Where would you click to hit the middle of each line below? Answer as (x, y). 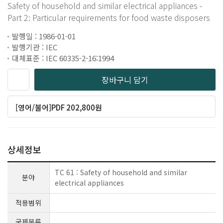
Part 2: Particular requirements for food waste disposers (109, 17)
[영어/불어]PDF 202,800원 (59, 107)
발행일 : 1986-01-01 (44, 36)
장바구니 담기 (125, 80)
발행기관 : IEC (35, 47)
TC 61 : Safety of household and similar (121, 172)
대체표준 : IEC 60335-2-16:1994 (63, 58)
